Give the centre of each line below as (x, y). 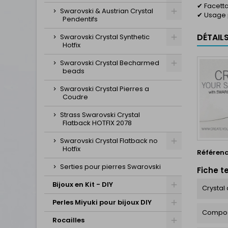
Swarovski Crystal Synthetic (105, 37)
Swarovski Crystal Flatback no (109, 141)
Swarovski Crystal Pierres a (105, 89)
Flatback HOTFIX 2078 (97, 123)
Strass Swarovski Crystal (100, 115)
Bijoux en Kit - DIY (83, 184)
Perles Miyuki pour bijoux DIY (102, 202)
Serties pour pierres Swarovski (110, 167)
